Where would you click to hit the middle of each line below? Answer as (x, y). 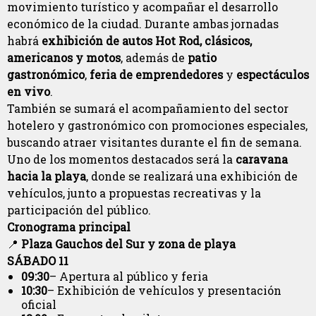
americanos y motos (64, 58)
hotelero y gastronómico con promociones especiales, (157, 126)
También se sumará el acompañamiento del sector (148, 109)
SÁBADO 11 (38, 261)
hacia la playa (47, 176)
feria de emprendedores (156, 75)
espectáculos (273, 75)
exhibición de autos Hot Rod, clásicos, (147, 41)
